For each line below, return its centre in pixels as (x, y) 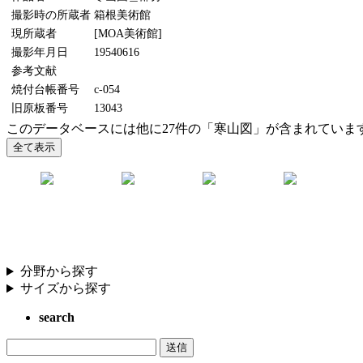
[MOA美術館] (128, 34)
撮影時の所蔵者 (51, 15)
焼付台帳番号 (45, 90)
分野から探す (59, 271)
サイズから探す (65, 288)
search (57, 318)
